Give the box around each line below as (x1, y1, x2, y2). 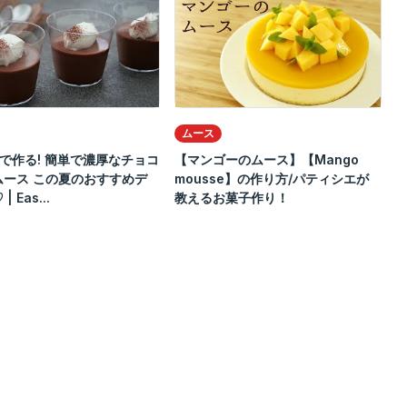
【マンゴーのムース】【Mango (174, 152, 359, 168)
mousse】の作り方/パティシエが (174, 171, 369, 187)
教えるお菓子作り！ (174, 190, 289, 206)
